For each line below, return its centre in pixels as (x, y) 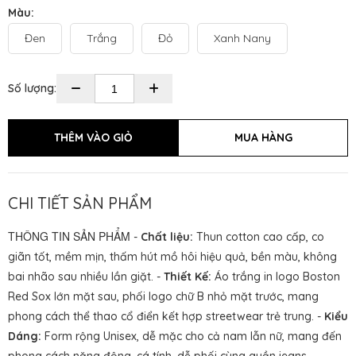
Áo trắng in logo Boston (276, 277)
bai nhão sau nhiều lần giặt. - (86, 277)
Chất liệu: (167, 237)
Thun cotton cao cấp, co (259, 237)
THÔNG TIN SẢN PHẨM (71, 236)
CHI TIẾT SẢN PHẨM (80, 203)
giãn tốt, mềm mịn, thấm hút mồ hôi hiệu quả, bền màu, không (172, 257)
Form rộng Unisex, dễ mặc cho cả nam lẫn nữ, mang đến (192, 336)
